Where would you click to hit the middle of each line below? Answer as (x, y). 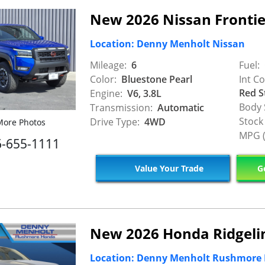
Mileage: (108, 65)
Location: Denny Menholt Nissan (167, 43)
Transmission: (121, 108)
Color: (103, 79)
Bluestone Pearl (156, 79)
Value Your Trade (168, 168)
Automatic (180, 108)
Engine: (106, 93)
